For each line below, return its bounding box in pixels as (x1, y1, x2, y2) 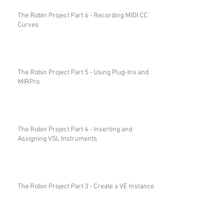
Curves (18, 20, 39, 29)
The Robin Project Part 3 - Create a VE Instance (18, 182, 154, 191)
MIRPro (18, 77, 40, 86)
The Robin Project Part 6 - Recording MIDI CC (18, 11, 148, 20)
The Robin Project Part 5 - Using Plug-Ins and (18, 68, 149, 77)
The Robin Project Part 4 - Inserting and (18, 125, 132, 134)
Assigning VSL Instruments (18, 134, 97, 143)
